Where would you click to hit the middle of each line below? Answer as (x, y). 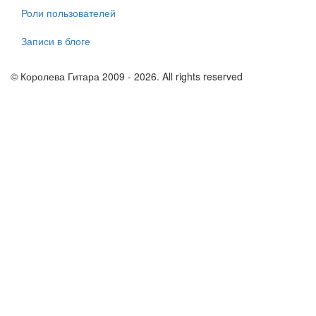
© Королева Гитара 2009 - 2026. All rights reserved (127, 76)
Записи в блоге (56, 41)
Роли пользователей (68, 13)
